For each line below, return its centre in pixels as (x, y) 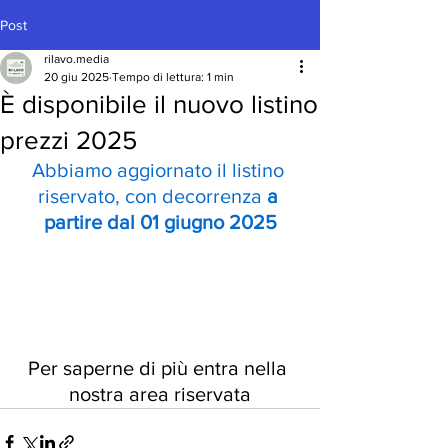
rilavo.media (76, 59)
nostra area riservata (160, 394)
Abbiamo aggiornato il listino (160, 170)
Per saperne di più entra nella (160, 368)
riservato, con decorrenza (152, 196)
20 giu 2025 (76, 77)
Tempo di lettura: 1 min (173, 77)
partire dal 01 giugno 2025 (160, 222)
